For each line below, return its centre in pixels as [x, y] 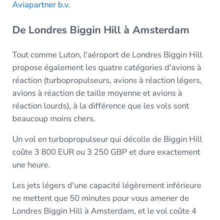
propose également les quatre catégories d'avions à [107, 67]
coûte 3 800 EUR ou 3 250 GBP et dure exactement [106, 152]
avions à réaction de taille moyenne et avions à [97, 93]
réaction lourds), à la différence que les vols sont [100, 106]
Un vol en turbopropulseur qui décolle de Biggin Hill [107, 139]
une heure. [31, 165]
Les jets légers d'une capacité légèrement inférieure [107, 185]
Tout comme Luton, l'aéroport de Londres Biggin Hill [107, 55]
